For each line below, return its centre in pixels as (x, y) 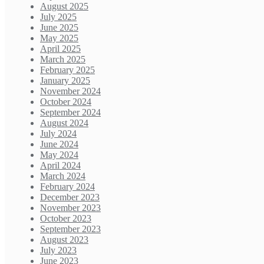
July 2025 (58, 17)
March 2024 (63, 176)
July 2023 (58, 250)
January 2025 (65, 81)
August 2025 (64, 6)
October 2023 (66, 219)
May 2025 (59, 38)
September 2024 (70, 113)
